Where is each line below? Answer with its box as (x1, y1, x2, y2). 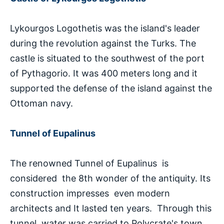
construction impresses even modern (10, 187, 170, 198)
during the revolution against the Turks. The (10, 37, 196, 48)
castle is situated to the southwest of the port (10, 52, 204, 63)
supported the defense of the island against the (10, 82, 212, 93)
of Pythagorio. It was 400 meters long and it (10, 67, 197, 78)
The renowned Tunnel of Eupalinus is (10, 157, 168, 168)
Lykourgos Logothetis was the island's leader (10, 22, 200, 33)
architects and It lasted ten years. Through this (10, 202, 211, 213)
